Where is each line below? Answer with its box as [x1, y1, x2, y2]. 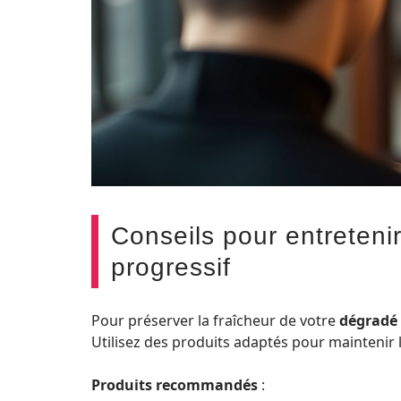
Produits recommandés [91, 374, 258, 395]
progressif [111, 252, 231, 281]
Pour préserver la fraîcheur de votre [91, 310, 339, 330]
